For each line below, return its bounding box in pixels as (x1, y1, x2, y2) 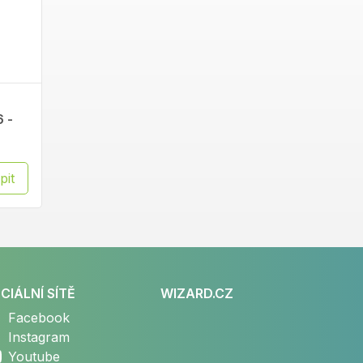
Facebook (7, 310, 70, 326)
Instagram (7, 329, 70, 345)
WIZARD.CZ (160, 285, 233, 301)
